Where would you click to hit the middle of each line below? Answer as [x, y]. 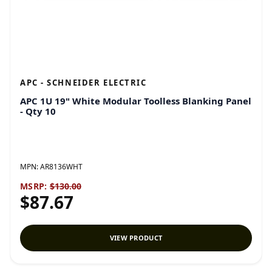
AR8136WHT [61, 167]
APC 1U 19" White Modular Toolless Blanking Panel [136, 101]
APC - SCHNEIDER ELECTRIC [83, 83]
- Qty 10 [38, 111]
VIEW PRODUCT [136, 238]
